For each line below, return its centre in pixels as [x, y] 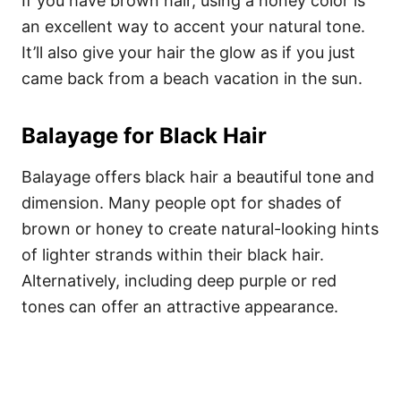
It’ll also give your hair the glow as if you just [188, 52]
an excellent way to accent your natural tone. [193, 26]
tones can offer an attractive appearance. [180, 307]
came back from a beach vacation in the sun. [192, 78]
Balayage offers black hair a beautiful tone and [198, 177]
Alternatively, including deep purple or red [179, 281]
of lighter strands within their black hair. [173, 255]
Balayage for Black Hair [144, 136]
